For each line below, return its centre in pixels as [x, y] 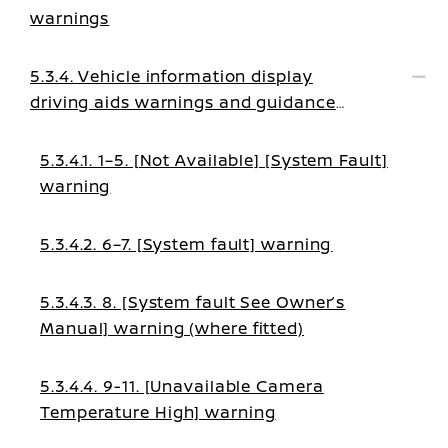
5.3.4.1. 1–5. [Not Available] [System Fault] [214, 160]
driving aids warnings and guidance [183, 102]
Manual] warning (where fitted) [172, 328]
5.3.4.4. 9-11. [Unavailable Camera [182, 386]
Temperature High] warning [158, 412]
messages [73, 128]
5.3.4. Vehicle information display [171, 76]
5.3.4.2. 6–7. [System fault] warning [186, 244]
